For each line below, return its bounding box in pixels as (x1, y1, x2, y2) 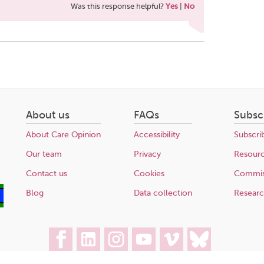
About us (26, 109, 70, 121)
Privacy (134, 150, 161, 159)
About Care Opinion (26, 130, 101, 140)
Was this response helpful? (71, 2, 166, 11)
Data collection (134, 189, 193, 198)
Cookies (134, 169, 165, 179)
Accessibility (134, 130, 180, 140)
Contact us (26, 169, 68, 179)
